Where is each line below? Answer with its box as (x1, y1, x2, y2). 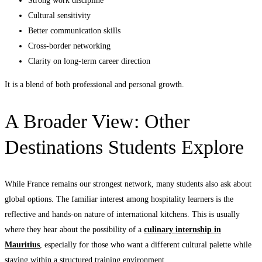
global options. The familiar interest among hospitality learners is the (5, 195, 233, 204)
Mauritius (5, 240, 40, 250)
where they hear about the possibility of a (5, 225, 144, 235)
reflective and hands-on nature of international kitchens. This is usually (5, 210, 240, 219)
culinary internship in (144, 225, 221, 235)
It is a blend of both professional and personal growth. (5, 80, 184, 89)
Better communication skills (28, 26, 120, 35)
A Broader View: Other (5, 111, 189, 133)
